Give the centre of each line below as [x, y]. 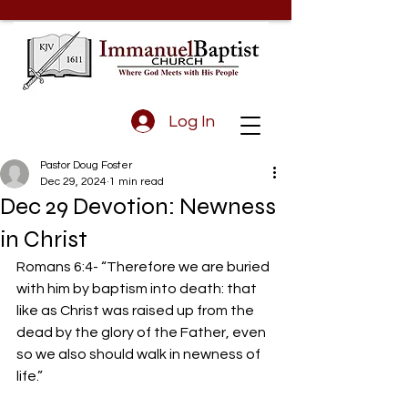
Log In [191, 121]
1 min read [137, 182]
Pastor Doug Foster [86, 165]
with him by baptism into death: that [138, 289]
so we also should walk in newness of [140, 354]
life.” [30, 376]
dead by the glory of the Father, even [143, 332]
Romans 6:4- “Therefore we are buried [144, 267]
